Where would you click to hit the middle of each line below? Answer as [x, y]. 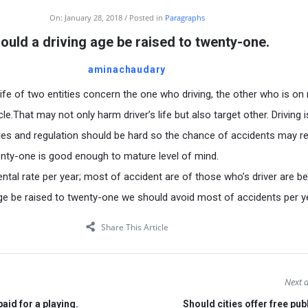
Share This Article [134, 228]
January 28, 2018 [93, 18]
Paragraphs [185, 18]
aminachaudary [127, 70]
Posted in [147, 18]
